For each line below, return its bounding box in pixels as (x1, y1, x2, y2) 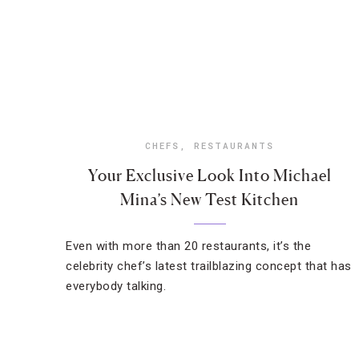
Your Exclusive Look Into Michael (87, 166, 332, 185)
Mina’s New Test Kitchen (120, 190, 300, 209)
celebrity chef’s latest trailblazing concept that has (66, 259, 352, 273)
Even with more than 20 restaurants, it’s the (66, 239, 311, 253)
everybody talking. (66, 279, 166, 293)
